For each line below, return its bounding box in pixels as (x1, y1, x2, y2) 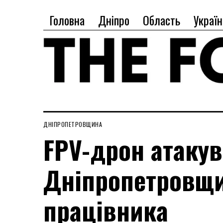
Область (143, 11, 180, 29)
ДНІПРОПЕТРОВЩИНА (43, 119, 102, 128)
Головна (49, 11, 85, 29)
